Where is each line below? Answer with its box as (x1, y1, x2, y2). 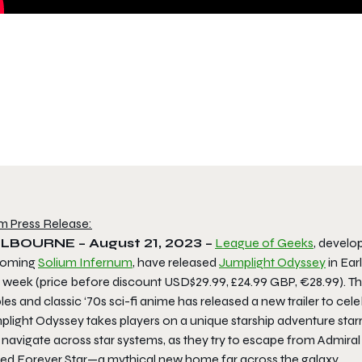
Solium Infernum (38, 254, 133, 270)
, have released (133, 254, 219, 270)
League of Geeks (215, 234, 314, 250)
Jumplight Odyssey (219, 254, 326, 270)
